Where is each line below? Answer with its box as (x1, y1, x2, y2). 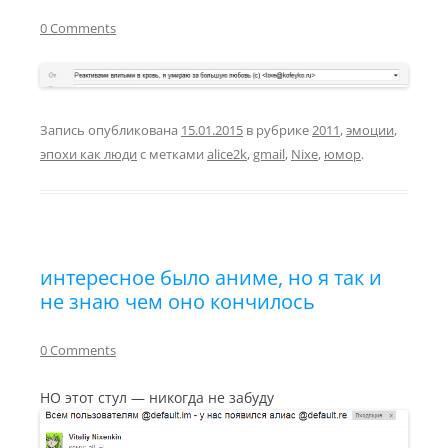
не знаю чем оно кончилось (40, 287, 315, 315)
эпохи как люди (40, 144, 137, 163)
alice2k (207, 144, 247, 163)
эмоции (346, 120, 394, 139)
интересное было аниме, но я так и (40, 263, 382, 291)
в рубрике (243, 120, 312, 139)
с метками (137, 144, 207, 163)
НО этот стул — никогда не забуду (40, 387, 274, 407)
